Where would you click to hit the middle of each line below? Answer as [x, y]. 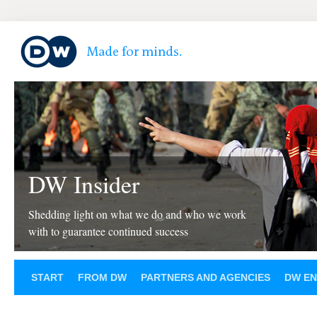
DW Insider [84, 184]
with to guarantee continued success [108, 231]
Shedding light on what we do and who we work [137, 214]
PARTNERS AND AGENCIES [206, 277]
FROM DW [102, 277]
